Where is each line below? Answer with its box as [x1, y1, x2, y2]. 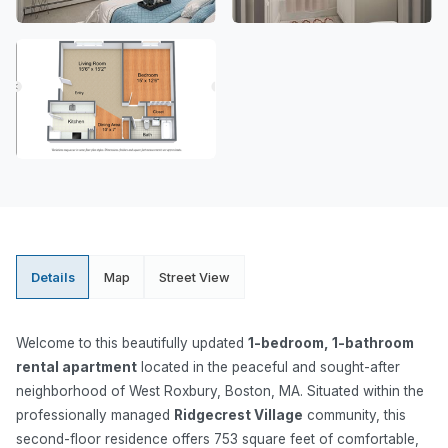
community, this [303, 407, 406, 424]
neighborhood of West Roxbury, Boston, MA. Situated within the [16, 383, 424, 400]
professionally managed [16, 407, 174, 424]
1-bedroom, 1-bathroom [248, 335, 414, 352]
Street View [158, 269, 230, 285]
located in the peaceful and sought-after [137, 359, 400, 376]
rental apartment [16, 359, 137, 376]
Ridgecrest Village [174, 407, 303, 424]
